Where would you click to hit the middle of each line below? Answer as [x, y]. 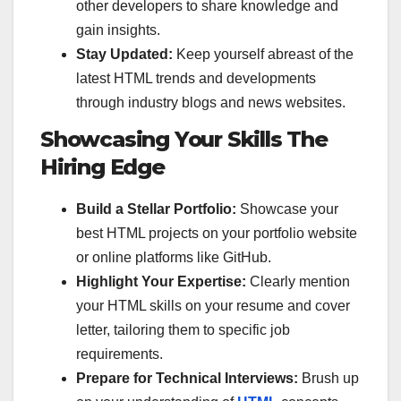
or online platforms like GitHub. [174, 258]
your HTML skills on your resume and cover [213, 306]
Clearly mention [298, 282]
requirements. [119, 354]
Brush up [330, 379]
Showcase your [287, 209]
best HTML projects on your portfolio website [217, 234]
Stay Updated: [124, 54]
